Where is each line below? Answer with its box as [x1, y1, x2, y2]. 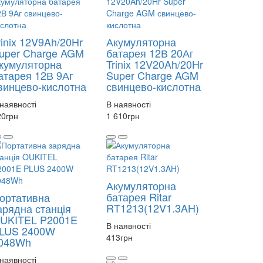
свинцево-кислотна [106, 79, 201, 95]
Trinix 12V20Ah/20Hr [106, 56, 203, 72]
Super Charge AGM [106, 68, 198, 83]
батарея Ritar [106, 189, 171, 205]
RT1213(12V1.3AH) [106, 200, 199, 216]
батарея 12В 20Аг [106, 45, 194, 61]
